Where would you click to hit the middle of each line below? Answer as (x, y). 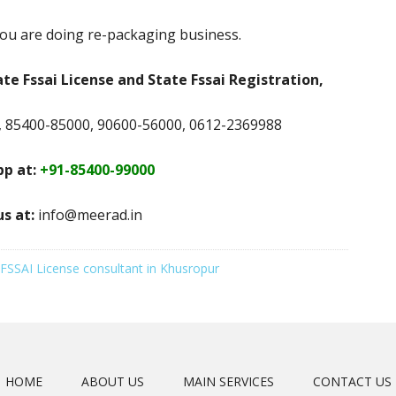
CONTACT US (352, 381)
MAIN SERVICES (228, 381)
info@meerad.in (88, 215)
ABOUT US (112, 381)
